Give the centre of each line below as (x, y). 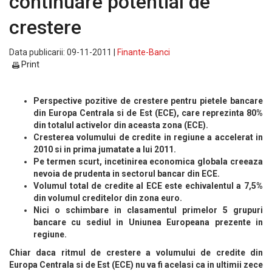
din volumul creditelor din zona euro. (108, 198)
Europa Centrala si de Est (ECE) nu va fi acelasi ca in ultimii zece (136, 265)
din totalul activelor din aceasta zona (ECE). (121, 125)
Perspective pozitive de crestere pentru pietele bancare (148, 101)
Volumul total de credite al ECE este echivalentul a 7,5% (148, 186)
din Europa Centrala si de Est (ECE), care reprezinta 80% (148, 113)
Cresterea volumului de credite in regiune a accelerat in (148, 137)
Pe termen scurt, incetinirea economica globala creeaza (148, 161)
